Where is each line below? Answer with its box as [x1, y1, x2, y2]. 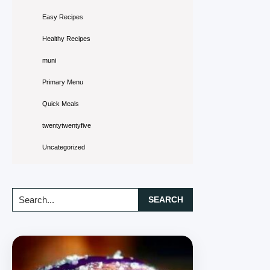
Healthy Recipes [42, 34, 90, 42]
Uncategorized [42, 143, 85, 151]
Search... [11, 189, 49, 199]
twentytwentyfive [42, 121, 91, 129]
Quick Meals [42, 99, 79, 107]
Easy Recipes [42, 13, 83, 20]
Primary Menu [42, 78, 83, 86]
